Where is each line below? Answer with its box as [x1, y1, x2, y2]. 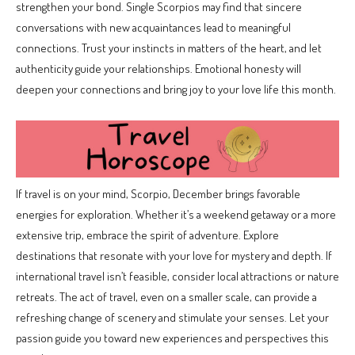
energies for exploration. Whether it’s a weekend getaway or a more [16, 206, 336, 222]
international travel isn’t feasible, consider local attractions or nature [16, 268, 339, 284]
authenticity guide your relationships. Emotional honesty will [16, 61, 301, 77]
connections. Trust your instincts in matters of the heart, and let [16, 40, 322, 56]
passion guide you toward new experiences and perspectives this [16, 330, 329, 345]
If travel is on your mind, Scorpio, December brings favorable [16, 185, 300, 201]
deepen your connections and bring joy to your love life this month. [16, 82, 336, 97]
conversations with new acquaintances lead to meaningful [16, 20, 291, 36]
